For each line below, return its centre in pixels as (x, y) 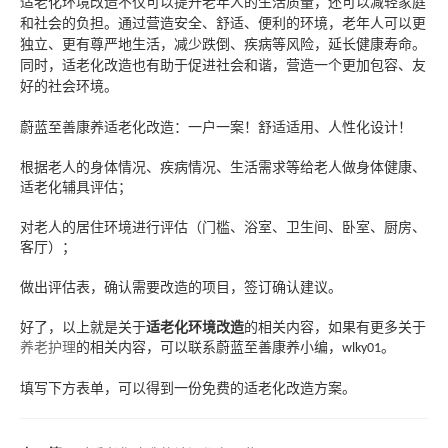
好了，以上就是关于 (83, 328)
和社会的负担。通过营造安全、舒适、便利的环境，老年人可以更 (223, 24)
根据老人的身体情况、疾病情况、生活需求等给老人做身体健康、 (223, 168)
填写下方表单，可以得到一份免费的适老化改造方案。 (188, 389)
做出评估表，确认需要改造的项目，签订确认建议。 (181, 288)
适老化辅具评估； (76, 188)
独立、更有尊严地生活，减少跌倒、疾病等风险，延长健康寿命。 (223, 45)
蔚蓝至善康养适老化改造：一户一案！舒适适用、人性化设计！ (216, 128)
